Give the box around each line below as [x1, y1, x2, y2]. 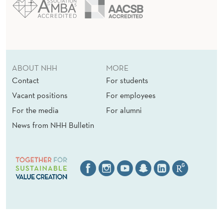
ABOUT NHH [12, 63, 57, 73]
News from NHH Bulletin [12, 120, 94, 130]
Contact [12, 75, 39, 86]
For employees [106, 90, 156, 101]
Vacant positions [12, 90, 68, 101]
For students [106, 75, 148, 86]
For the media [12, 105, 59, 115]
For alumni [106, 105, 142, 115]
